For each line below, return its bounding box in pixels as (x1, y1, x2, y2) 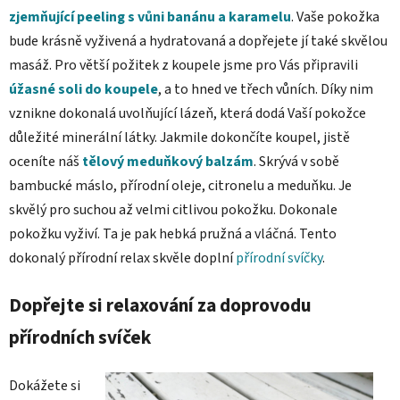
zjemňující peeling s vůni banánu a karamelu (9, 6, 291, 27)
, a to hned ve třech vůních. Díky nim (158, 79, 373, 99)
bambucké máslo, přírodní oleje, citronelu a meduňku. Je (9, 175, 352, 196)
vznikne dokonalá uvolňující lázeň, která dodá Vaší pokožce (9, 103, 366, 123)
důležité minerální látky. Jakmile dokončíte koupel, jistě (9, 127, 350, 147)
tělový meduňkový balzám (82, 151, 254, 171)
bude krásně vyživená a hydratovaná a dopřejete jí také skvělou (9, 30, 387, 51)
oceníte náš (9, 151, 82, 171)
